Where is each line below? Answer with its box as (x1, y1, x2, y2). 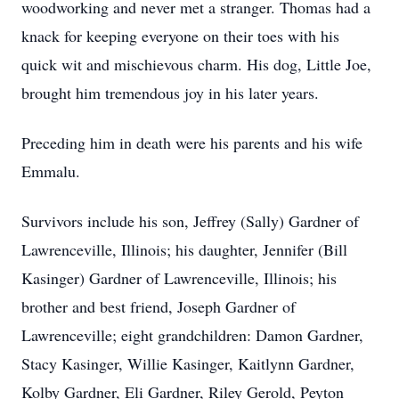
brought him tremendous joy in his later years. (21, 82, 319, 103)
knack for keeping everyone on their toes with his (21, 25, 339, 46)
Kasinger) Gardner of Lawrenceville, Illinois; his (21, 267, 337, 289)
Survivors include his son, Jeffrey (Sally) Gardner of (21, 210, 359, 232)
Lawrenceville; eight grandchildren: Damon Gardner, (21, 324, 363, 346)
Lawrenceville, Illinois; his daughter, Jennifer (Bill (21, 239, 347, 260)
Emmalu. (21, 160, 80, 182)
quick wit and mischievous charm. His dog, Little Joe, (21, 53, 371, 75)
